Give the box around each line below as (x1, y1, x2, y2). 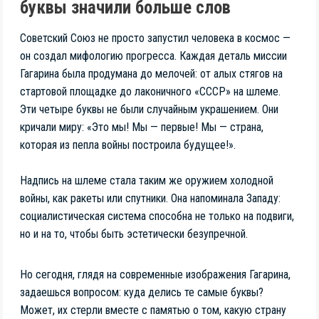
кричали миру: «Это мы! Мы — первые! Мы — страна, (20, 120, 263, 135)
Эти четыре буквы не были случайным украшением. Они (20, 103, 278, 117)
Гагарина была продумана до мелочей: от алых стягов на (20, 67, 283, 81)
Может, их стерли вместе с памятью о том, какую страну (20, 303, 286, 318)
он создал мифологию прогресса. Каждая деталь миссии (20, 49, 287, 63)
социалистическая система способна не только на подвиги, (20, 209, 294, 224)
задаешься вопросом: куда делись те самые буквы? (20, 286, 263, 300)
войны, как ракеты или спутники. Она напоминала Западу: (20, 192, 281, 206)
